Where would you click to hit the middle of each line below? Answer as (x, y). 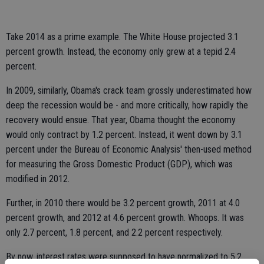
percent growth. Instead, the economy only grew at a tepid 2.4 (121, 52)
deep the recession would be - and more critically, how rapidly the (127, 105)
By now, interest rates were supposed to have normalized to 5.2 (124, 257)
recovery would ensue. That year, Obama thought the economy (121, 120)
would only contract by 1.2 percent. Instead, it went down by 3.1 (124, 135)
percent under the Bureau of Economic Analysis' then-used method (129, 149)
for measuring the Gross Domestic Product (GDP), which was (119, 164)
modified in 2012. (38, 179)
